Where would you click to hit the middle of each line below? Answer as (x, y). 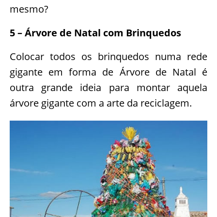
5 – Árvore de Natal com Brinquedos (95, 33)
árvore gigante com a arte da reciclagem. (101, 103)
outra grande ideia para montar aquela (108, 88)
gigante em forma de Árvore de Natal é (108, 72)
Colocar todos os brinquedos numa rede (108, 57)
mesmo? (29, 9)
